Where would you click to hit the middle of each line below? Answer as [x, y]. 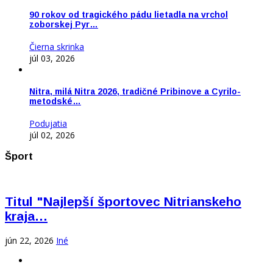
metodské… [55, 101]
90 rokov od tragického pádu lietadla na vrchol [129, 15]
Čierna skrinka [57, 46]
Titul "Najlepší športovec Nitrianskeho [123, 202]
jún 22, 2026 [29, 240]
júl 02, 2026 [52, 135]
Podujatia [48, 123]
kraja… [26, 216]
